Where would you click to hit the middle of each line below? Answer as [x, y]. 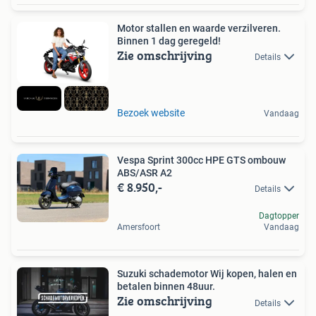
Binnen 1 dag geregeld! [169, 41]
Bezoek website [151, 113]
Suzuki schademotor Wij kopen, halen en [207, 274]
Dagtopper [279, 216]
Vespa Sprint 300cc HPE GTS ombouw [201, 160]
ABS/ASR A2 [145, 173]
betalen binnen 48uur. [166, 287]
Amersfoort [139, 227]
